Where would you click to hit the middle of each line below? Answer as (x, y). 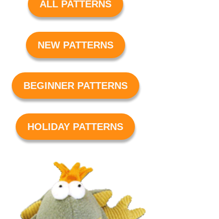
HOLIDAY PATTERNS (76, 126)
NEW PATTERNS (75, 45)
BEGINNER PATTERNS (75, 86)
